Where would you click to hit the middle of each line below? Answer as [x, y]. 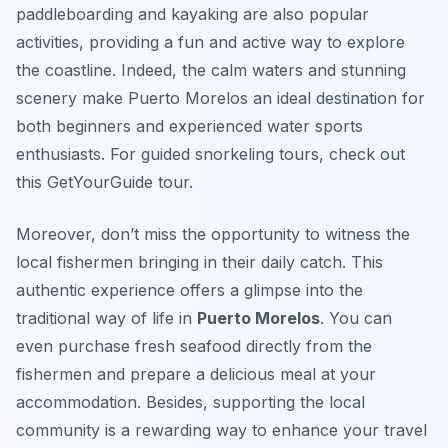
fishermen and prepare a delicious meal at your [196, 374]
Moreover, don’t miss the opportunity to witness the [213, 234]
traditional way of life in [106, 318]
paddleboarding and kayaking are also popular [192, 14]
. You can [356, 318]
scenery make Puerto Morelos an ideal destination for [220, 98]
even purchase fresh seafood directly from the [194, 346]
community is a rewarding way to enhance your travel [221, 430]
